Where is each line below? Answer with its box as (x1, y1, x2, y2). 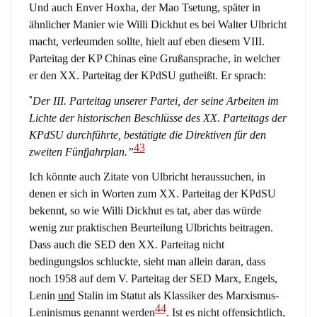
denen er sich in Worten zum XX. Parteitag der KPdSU (28, 188, 276, 200)
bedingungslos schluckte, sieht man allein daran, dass (28, 255, 265, 268)
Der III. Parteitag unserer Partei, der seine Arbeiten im (32, 94, 279, 107)
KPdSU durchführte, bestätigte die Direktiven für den (28, 128, 266, 141)
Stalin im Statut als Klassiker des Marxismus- (74, 289, 279, 302)
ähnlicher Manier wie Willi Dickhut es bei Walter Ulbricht (28, 18, 287, 31)
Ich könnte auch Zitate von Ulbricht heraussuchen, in (28, 171, 265, 183)
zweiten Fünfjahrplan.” (28, 145, 134, 158)
